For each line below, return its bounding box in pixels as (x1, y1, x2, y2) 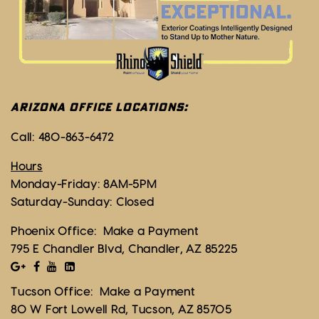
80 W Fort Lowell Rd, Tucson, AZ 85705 (11, 303, 232, 315)
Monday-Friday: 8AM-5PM (11, 178, 157, 190)
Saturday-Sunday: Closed (11, 196, 155, 208)
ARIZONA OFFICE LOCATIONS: (11, 101, 188, 113)
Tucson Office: (11, 286, 100, 298)
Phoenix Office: (11, 225, 103, 237)
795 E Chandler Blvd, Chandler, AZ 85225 (11, 243, 238, 255)
